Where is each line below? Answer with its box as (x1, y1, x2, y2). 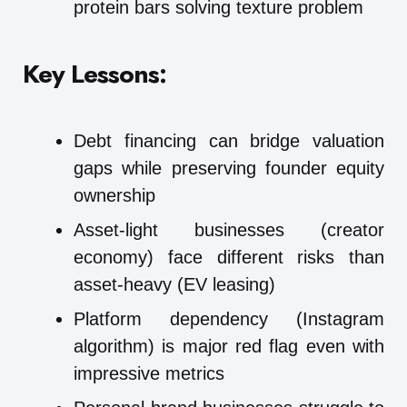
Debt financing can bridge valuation (74, 130, 384, 151)
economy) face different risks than (74, 246, 384, 267)
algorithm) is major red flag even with (74, 335, 384, 356)
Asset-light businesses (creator (74, 219, 384, 240)
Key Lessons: (23, 55, 166, 93)
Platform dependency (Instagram (74, 308, 384, 329)
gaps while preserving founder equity (74, 157, 384, 178)
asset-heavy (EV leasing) (74, 273, 275, 294)
